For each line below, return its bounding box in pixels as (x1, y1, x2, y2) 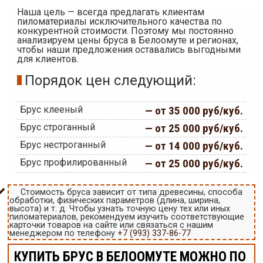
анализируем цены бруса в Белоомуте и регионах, (16, 35, 238, 46)
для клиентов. (16, 53, 79, 65)
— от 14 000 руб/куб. (145, 139, 244, 153)
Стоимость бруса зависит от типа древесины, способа (21, 187, 243, 198)
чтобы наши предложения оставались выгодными (16, 44, 241, 56)
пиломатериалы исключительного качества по (16, 16, 222, 28)
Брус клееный (19, 104, 83, 116)
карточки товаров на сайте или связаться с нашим (9, 220, 214, 231)
